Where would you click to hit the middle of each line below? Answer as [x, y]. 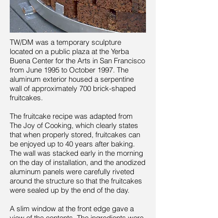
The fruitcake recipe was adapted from [71, 116]
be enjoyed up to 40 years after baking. [72, 144]
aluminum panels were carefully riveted [72, 172]
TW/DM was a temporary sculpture [65, 42]
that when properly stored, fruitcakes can [75, 135]
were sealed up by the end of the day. [70, 190]
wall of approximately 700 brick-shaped [73, 88]
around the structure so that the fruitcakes [76, 181]
